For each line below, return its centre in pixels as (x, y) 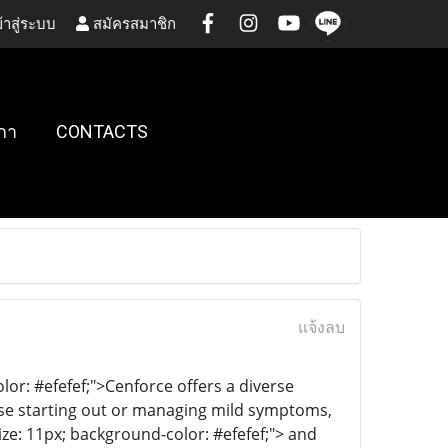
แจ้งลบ (321, 327)
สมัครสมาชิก (132, 23)
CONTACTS (101, 131)
